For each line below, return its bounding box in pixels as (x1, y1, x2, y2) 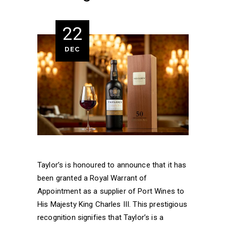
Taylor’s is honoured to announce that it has (37, 160, 187, 169)
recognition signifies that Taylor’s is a (37, 212, 163, 222)
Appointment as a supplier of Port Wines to (37, 186, 185, 196)
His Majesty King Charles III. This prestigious (37, 199, 187, 209)
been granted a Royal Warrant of (37, 173, 147, 183)
